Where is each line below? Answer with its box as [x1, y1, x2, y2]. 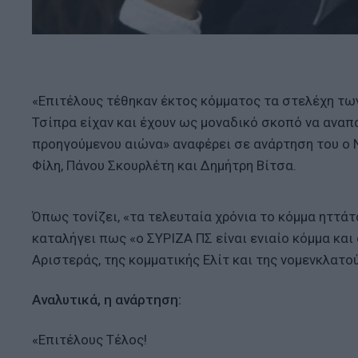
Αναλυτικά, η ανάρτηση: [32, 292, 181, 308]
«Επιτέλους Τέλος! [32, 332, 147, 348]
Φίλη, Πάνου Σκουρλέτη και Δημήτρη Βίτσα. [32, 157, 296, 173]
